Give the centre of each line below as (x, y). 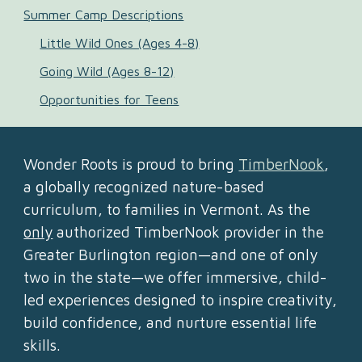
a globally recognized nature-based (144, 187)
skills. (42, 345)
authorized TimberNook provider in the (189, 232)
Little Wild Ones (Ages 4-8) (120, 43)
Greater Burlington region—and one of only (171, 255)
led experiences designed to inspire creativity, (181, 300)
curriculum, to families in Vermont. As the (167, 209)
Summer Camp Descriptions (104, 15)
